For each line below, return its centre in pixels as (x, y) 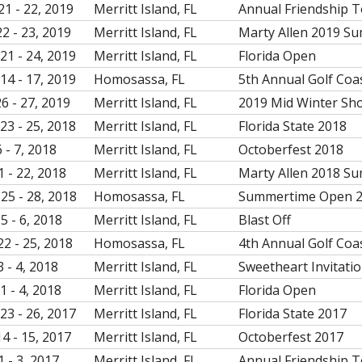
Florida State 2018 (293, 126)
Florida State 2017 (293, 314)
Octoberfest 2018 (291, 149)
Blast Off (265, 220)
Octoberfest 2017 (291, 337)
